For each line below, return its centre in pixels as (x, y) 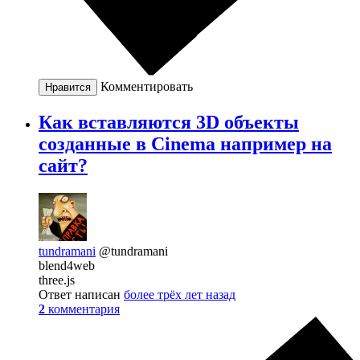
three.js (57, 280)
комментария (84, 309)
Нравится (68, 87)
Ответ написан (81, 294)
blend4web (67, 265)
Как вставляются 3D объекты (169, 122)
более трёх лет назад (180, 294)
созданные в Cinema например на (185, 143)
